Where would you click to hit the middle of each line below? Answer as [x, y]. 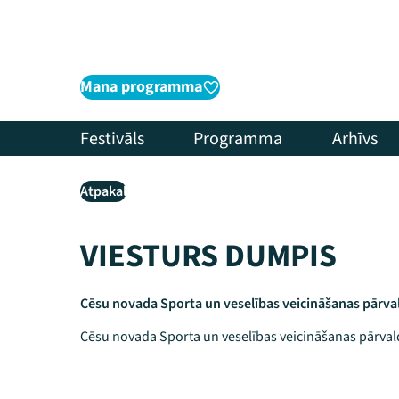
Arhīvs [354, 138]
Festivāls [112, 138]
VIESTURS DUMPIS [208, 256]
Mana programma [141, 87]
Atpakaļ [103, 191]
